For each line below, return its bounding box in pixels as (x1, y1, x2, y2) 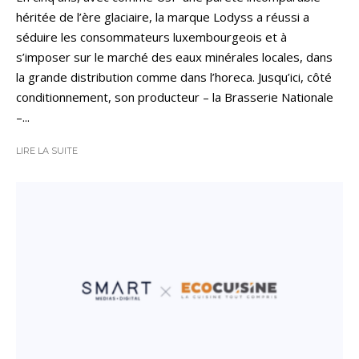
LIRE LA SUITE (16, 145, 78, 157)
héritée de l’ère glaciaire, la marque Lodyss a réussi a (16, 9, 309, 26)
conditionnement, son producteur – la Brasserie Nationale (16, 89, 333, 106)
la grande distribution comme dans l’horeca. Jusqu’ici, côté (16, 69, 332, 86)
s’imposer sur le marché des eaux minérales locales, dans (16, 49, 333, 66)
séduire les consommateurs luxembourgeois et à (16, 29, 287, 46)
